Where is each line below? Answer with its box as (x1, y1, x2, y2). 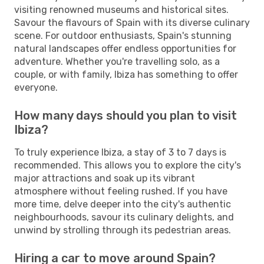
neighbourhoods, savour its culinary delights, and (14, 211, 234, 223)
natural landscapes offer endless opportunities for (14, 42, 236, 54)
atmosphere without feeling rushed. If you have (14, 185, 227, 197)
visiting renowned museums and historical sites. (14, 4, 229, 15)
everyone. (14, 81, 58, 93)
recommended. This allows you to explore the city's (14, 159, 241, 171)
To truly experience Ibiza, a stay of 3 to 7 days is (14, 146, 226, 158)
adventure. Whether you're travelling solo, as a (14, 55, 220, 67)
